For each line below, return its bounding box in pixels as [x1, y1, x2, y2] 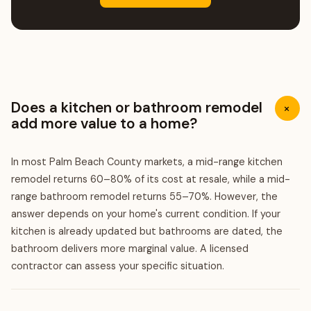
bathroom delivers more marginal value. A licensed [11, 242, 249, 255]
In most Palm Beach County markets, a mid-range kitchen [11, 155, 283, 168]
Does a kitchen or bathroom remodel [11, 98, 262, 117]
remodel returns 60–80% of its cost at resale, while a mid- [11, 173, 290, 185]
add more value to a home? [11, 114, 197, 133]
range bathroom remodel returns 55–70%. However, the [11, 190, 278, 203]
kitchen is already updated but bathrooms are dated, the [11, 225, 283, 237]
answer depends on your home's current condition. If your [11, 208, 280, 220]
